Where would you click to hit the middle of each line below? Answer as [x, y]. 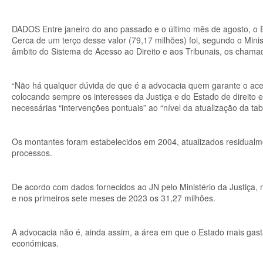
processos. [32, 153]
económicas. [35, 243]
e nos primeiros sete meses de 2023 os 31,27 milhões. [114, 198]
